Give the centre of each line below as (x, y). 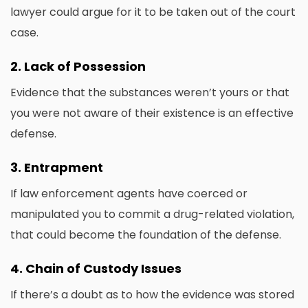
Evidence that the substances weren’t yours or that (150, 93)
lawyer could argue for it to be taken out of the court (153, 12)
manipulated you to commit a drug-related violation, (152, 214)
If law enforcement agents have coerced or (129, 194)
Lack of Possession (85, 67)
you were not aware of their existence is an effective (152, 113)
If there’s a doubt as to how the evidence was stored (152, 295)
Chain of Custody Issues (103, 269)
